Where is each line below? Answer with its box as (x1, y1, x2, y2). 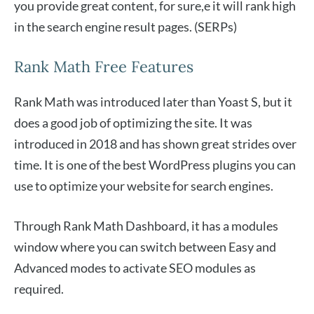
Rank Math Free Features (14, 57, 193, 77)
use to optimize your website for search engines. (14, 178, 275, 194)
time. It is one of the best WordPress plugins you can (14, 157, 296, 173)
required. (14, 281, 64, 297)
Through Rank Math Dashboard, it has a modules (14, 218, 278, 234)
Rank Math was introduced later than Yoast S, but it (14, 94, 292, 110)
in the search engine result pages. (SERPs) (14, 19, 237, 35)
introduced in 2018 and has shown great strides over (14, 136, 296, 152)
